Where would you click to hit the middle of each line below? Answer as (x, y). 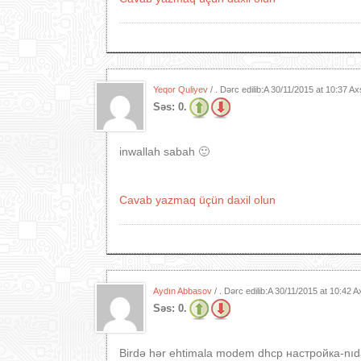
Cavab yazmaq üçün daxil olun (197, 200)
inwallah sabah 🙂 (164, 151)
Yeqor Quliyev (180, 89)
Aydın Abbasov (183, 291)
